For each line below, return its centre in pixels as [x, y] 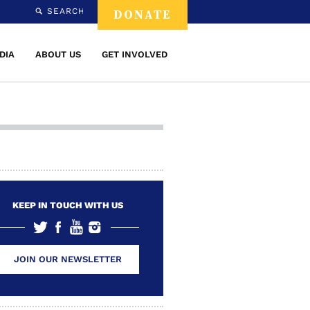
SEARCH [66, 11]
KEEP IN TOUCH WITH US [68, 205]
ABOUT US [58, 54]
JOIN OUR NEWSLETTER [68, 259]
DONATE [143, 15]
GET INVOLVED [135, 54]
